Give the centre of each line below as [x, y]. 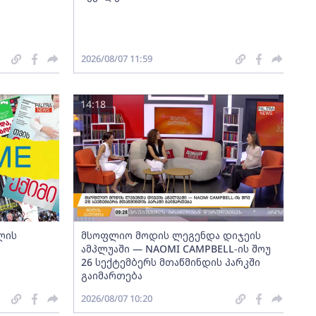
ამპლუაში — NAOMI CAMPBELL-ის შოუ [176, 249]
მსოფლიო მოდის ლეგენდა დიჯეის [171, 235]
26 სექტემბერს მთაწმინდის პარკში [170, 262]
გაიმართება [111, 275]
